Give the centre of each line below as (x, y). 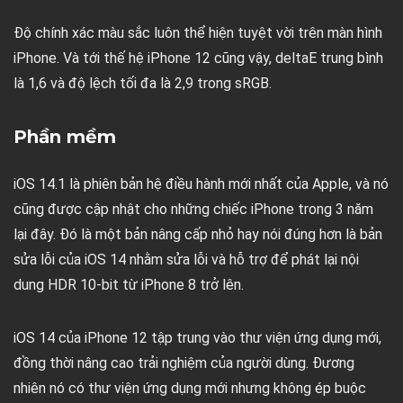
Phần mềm (65, 136)
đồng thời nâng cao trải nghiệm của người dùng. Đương (184, 363)
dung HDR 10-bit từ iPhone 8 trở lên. (129, 284)
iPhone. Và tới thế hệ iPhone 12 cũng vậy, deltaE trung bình (198, 58)
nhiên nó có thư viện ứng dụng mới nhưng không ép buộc (190, 388)
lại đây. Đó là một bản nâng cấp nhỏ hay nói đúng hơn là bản (198, 234)
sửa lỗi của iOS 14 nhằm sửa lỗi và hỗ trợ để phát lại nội (186, 259)
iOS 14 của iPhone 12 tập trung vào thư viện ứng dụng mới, (197, 337)
